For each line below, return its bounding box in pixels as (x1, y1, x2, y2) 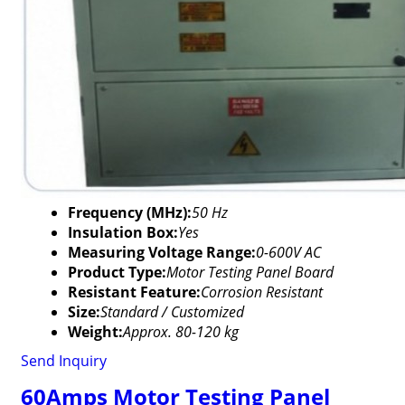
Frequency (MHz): (67, 202, 192, 222)
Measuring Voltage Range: (67, 242, 256, 262)
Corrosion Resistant (200, 282, 323, 302)
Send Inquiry (20, 351, 107, 371)
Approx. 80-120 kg (122, 322, 239, 342)
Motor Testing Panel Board (165, 262, 334, 282)
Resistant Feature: (67, 282, 201, 302)
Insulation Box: (67, 222, 178, 242)
